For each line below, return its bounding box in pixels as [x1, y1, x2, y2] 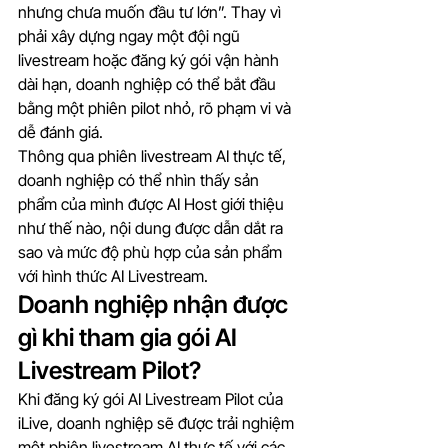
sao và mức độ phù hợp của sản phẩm [18, 242, 286, 263]
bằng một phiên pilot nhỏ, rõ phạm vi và [18, 98, 295, 119]
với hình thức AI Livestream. [18, 266, 208, 287]
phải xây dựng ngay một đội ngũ [18, 26, 244, 47]
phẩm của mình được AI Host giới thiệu [18, 194, 288, 215]
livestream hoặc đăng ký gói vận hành [18, 50, 283, 71]
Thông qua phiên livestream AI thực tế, [18, 146, 290, 167]
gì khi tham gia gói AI [18, 323, 242, 353]
